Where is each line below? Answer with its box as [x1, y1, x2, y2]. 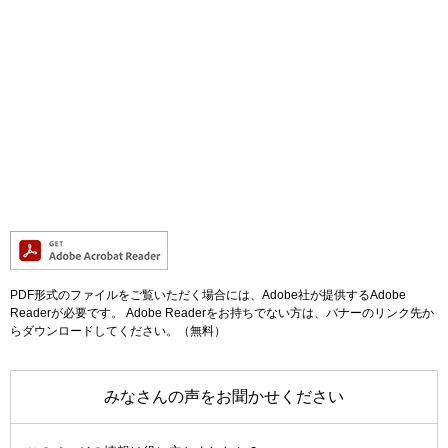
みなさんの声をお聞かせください [104, 388, 344, 406]
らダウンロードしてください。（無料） [10, 324, 226, 339]
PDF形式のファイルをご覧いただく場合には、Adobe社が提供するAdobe [10, 288, 406, 303]
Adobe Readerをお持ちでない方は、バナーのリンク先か [123, 306, 434, 321]
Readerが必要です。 [10, 306, 123, 321]
